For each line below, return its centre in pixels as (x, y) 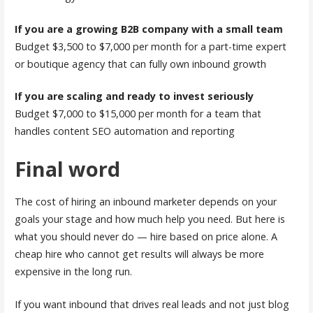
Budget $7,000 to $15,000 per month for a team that (138, 114)
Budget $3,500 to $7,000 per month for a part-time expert (150, 46)
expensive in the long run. (73, 272)
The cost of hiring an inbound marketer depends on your (145, 202)
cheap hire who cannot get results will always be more (139, 254)
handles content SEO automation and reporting (124, 131)
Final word (67, 169)
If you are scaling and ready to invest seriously (134, 96)
